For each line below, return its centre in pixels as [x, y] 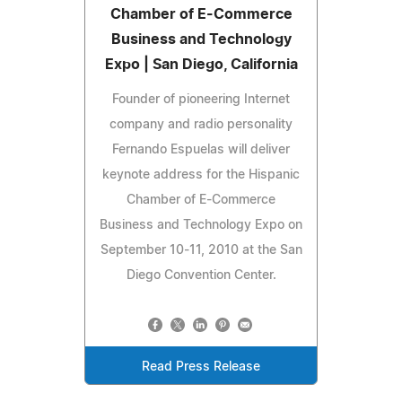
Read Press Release [201, 367]
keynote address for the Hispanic [201, 175]
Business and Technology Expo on [201, 225]
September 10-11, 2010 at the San [201, 250]
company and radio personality [201, 124]
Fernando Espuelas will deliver [201, 149]
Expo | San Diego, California [201, 64]
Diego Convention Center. [201, 275]
